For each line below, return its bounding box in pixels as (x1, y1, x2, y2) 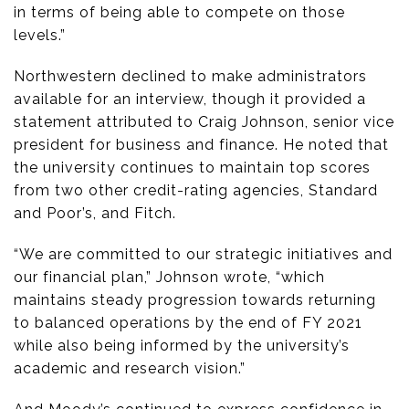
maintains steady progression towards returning (14, 291, 376, 309)
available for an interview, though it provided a (14, 90, 366, 109)
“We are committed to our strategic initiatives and (14, 246, 393, 264)
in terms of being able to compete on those (14, 4, 345, 22)
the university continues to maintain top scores (14, 159, 371, 177)
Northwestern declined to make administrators (14, 68, 367, 86)
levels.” (14, 26, 66, 45)
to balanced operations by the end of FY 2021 (14, 314, 362, 332)
